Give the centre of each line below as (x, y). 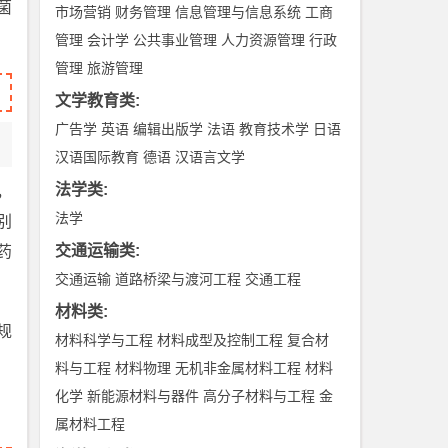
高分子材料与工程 (259, 396)
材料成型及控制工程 (220, 340)
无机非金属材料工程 (238, 368)
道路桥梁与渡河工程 (178, 279)
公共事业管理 (175, 40)
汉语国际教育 (97, 157)
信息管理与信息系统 (238, 12)
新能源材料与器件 (143, 396)
